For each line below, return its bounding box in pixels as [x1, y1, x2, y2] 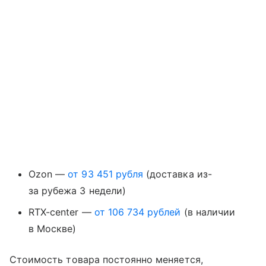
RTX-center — [28, 206, 94, 218]
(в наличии [180, 206, 235, 218]
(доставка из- [143, 168, 212, 180]
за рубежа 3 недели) [28, 185, 126, 197]
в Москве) [28, 223, 77, 235]
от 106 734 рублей [94, 206, 181, 218]
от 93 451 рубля [68, 168, 144, 180]
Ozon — [28, 168, 68, 180]
